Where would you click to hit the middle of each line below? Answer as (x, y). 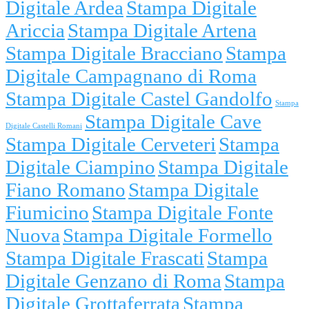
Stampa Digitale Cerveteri (111, 144)
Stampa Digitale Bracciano (114, 53)
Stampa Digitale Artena (162, 30)
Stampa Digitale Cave (173, 121)
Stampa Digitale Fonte (182, 212)
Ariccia (35, 30)
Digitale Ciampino (80, 167)
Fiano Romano (66, 189)
